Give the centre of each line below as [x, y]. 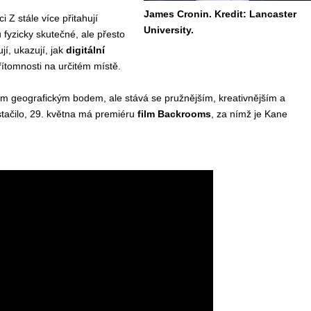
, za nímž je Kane [249, 114]
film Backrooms [173, 114]
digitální [85, 50]
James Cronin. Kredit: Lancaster [220, 14]
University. [168, 30]
